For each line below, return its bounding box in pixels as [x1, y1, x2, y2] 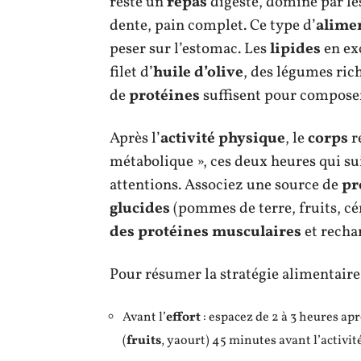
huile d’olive [153, 61, 243, 83]
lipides [270, 38, 321, 60]
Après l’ [110, 127, 160, 149]
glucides [110, 197, 170, 219]
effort [166, 308, 201, 326]
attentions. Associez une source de [110, 174, 342, 196]
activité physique [160, 127, 285, 149]
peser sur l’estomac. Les [110, 38, 270, 60]
